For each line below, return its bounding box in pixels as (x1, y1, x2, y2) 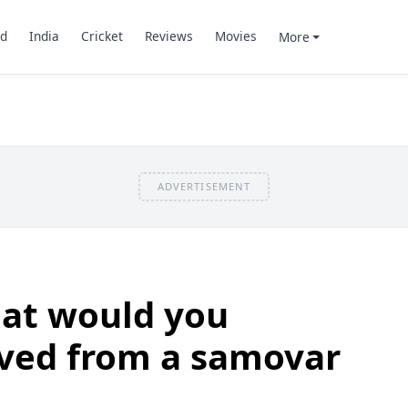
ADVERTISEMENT (157, 178, 251, 193)
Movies (214, 27, 257, 46)
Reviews (144, 27, 193, 46)
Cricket (80, 27, 123, 46)
